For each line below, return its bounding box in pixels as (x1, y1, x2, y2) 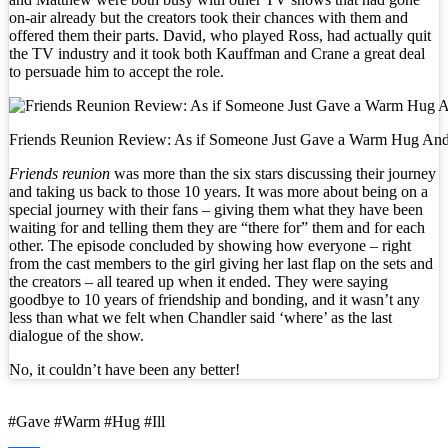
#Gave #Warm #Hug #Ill (8, 412, 165, 430)
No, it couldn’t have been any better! (9, 360, 240, 378)
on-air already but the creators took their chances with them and (9, 8, 408, 26)
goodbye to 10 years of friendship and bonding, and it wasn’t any (9, 290, 420, 308)
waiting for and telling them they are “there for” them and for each (9, 218, 425, 236)
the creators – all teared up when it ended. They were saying (9, 272, 388, 290)
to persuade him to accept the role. (9, 62, 224, 80)
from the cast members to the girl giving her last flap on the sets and (9, 254, 433, 272)
